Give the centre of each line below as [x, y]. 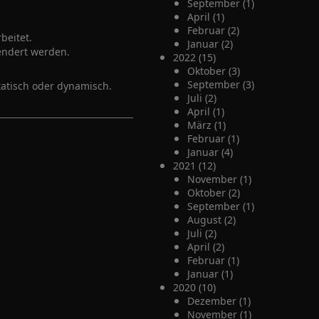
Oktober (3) [213, 71]
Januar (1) [210, 274]
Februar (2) [213, 30]
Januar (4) [210, 152]
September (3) [220, 84]
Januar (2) [210, 44]
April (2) [205, 247]
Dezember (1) [219, 301]
